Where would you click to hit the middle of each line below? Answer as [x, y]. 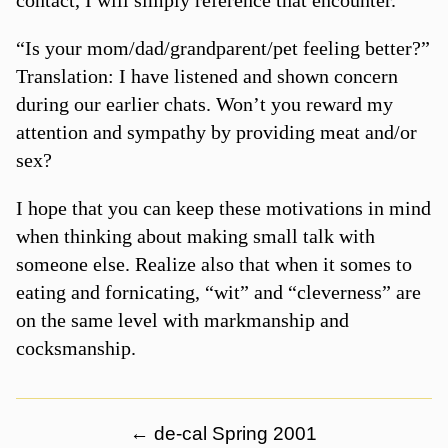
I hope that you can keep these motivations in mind [223, 207]
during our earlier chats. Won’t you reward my [204, 103]
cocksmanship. [75, 347]
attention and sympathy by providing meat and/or [216, 131]
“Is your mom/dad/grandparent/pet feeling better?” [222, 47]
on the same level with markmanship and [182, 319]
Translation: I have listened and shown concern [206, 75]
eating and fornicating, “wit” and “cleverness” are [218, 291]
